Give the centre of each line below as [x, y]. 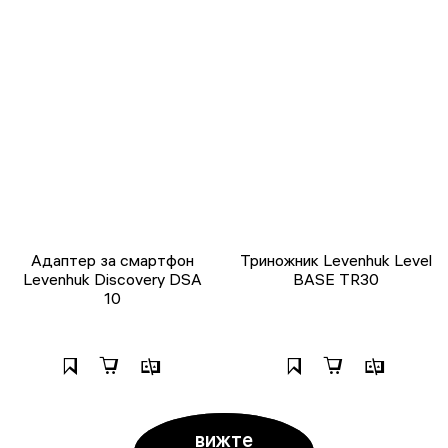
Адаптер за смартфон [112, 259]
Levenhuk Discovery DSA [112, 278]
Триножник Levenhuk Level [336, 259]
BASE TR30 [336, 278]
